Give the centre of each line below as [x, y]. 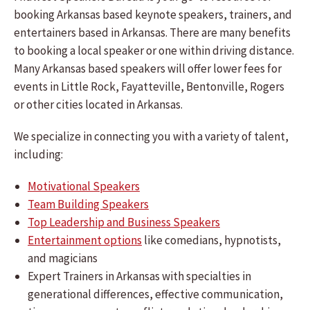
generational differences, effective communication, [155, 294]
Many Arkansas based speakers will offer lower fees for [148, 69]
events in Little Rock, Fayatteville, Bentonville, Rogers [149, 86]
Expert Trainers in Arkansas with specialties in [139, 276]
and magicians [63, 258]
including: [38, 154]
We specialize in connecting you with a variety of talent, [151, 136]
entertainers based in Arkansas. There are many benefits [152, 33]
